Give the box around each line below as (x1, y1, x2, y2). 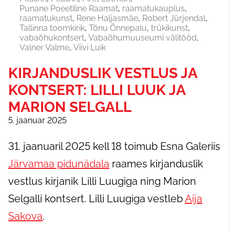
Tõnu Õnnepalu (89, 23, 147, 33)
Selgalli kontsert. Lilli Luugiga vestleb (8, 193, 185, 205)
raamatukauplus (122, 4, 185, 13)
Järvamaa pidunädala (8, 158, 109, 170)
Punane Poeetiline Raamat (20, 4, 118, 13)
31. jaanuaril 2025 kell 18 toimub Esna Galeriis (8, 140, 220, 152)
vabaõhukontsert (20, 33, 84, 43)
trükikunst (151, 23, 188, 33)
